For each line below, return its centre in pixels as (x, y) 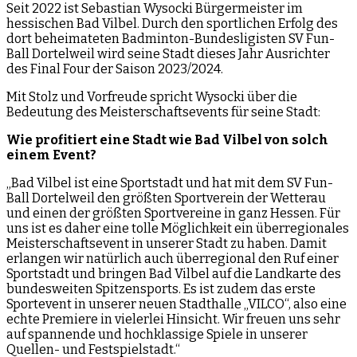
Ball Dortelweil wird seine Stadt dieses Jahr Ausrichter (168, 53)
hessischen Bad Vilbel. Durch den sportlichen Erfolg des (172, 23)
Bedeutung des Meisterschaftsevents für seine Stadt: (163, 112)
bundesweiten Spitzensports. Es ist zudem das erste (161, 288)
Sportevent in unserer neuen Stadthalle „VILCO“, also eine (177, 304)
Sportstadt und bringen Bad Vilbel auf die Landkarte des (174, 273)
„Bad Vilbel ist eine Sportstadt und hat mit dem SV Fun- (170, 182)
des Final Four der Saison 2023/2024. (115, 69)
